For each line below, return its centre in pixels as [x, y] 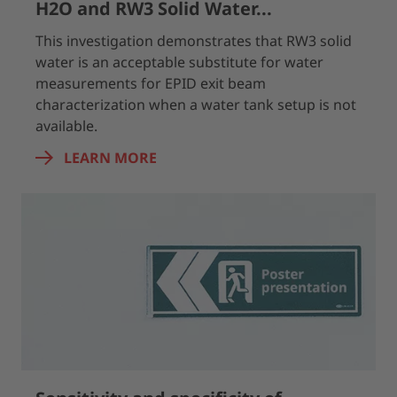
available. [66, 126]
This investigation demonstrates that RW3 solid [194, 41]
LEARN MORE [110, 158]
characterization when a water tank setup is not [196, 105]
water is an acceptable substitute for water [179, 62]
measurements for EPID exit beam [151, 83]
